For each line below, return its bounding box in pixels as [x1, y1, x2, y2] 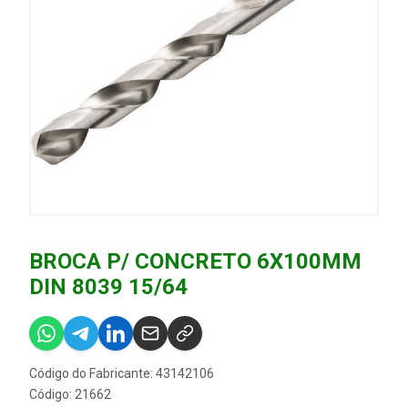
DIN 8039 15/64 [29, 274, 188, 300]
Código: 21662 [29, 387, 111, 402]
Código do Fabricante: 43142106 [29, 366, 214, 381]
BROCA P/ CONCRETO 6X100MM [29, 249, 362, 274]
